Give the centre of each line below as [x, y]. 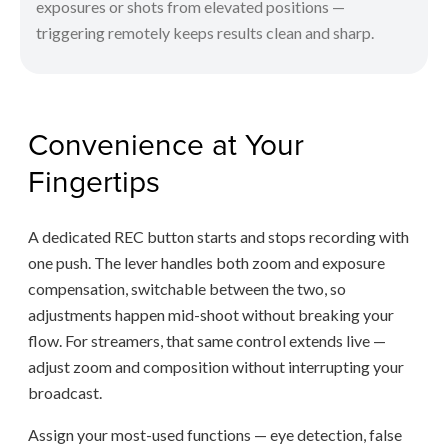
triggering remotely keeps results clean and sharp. [205, 32]
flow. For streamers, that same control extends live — [207, 340]
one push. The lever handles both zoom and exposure [206, 262]
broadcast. [65, 392]
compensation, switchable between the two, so [187, 288]
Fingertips [94, 180]
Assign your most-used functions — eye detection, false [215, 434]
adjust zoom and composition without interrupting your [216, 366]
